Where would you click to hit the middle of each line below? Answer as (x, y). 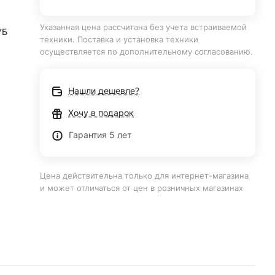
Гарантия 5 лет (100, 135)
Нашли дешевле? (104, 91)
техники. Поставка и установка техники (119, 39)
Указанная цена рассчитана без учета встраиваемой (144, 27)
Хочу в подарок (101, 113)
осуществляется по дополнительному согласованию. (147, 52)
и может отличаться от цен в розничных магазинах (142, 188)
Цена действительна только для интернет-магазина (145, 176)
